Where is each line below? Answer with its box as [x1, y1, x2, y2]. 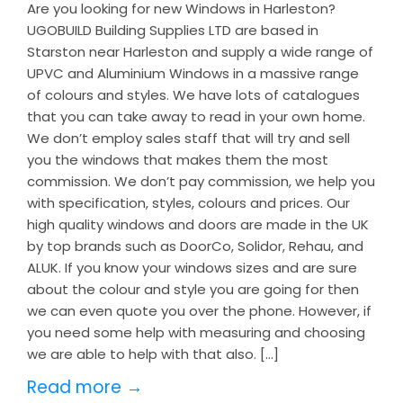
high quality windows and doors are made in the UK [27, 215, 369, 234]
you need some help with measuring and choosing [27, 323, 365, 342]
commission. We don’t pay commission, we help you [27, 172, 375, 191]
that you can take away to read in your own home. [27, 107, 365, 126]
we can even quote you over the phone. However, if [27, 301, 372, 320]
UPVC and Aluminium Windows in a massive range [27, 64, 359, 83]
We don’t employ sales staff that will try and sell [27, 129, 350, 148]
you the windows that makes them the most [27, 150, 328, 169]
